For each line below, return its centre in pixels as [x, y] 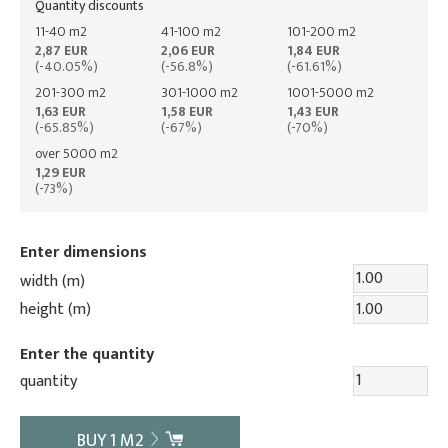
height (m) [55, 309]
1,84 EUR [313, 50]
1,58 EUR [186, 111]
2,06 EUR [187, 50]
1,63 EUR [60, 111]
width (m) [52, 281]
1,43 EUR [312, 111]
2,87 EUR [61, 50]
